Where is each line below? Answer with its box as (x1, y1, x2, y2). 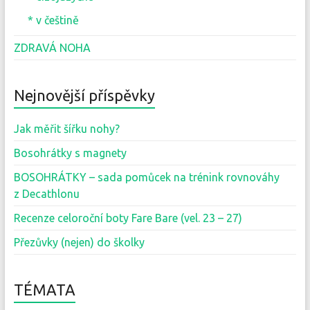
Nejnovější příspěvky (13, 86, 155, 104)
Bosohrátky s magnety (13, 146, 127, 159)
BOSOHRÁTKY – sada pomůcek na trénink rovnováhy (13, 170, 280, 183)
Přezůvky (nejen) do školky (13, 235, 145, 248)
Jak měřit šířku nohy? (13, 122, 120, 135)
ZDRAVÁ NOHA (13, 41, 91, 54)
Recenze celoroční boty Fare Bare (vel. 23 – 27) (13, 211, 242, 224)
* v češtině (27, 13, 79, 26)
